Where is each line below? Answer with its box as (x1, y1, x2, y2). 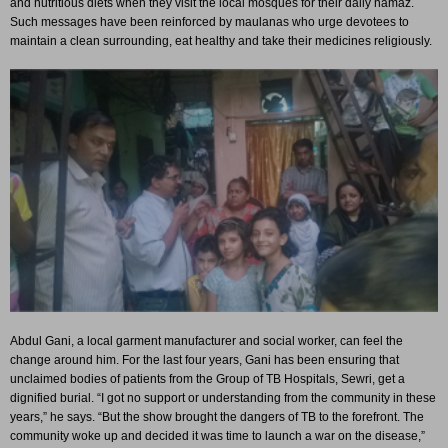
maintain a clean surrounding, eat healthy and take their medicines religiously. (10, 34, 432, 48)
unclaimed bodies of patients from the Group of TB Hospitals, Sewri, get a (10, 371, 405, 386)
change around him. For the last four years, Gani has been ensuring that (10, 352, 399, 367)
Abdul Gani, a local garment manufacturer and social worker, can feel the (10, 333, 403, 348)
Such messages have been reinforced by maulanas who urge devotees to (10, 15, 409, 29)
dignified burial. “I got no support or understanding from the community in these (10, 390, 436, 405)
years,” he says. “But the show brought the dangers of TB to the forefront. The (10, 409, 424, 424)
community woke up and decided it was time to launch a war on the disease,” (10, 428, 425, 443)
